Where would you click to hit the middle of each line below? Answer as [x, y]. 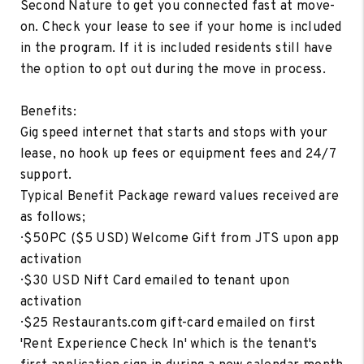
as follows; [53, 217]
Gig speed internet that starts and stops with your [174, 133]
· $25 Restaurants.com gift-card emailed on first [168, 323]
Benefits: [48, 112]
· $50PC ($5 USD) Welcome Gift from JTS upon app [180, 238]
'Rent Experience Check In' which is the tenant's [169, 344]
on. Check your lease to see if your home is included [181, 27]
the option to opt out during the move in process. [173, 69]
